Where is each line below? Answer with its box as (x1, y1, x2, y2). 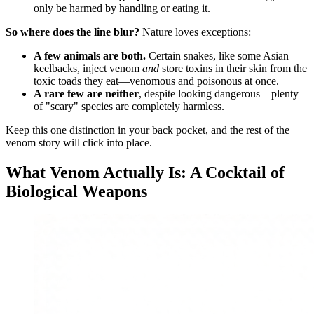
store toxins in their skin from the (159, 62, 307, 74)
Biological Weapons (6, 182, 147, 200)
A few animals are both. (34, 49, 146, 62)
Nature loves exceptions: (139, 25, 251, 38)
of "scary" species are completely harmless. (34, 100, 224, 112)
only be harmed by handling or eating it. (34, 1, 210, 14)
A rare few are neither (34, 87, 139, 100)
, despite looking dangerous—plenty (139, 87, 299, 100)
